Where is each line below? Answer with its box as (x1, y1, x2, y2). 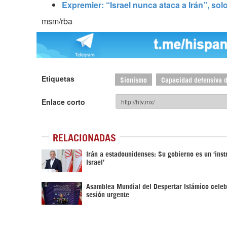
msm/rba (42, 15, 72, 27)
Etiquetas (42, 73, 74, 84)
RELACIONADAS (53, 134, 116, 140)
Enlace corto (42, 97, 85, 107)
